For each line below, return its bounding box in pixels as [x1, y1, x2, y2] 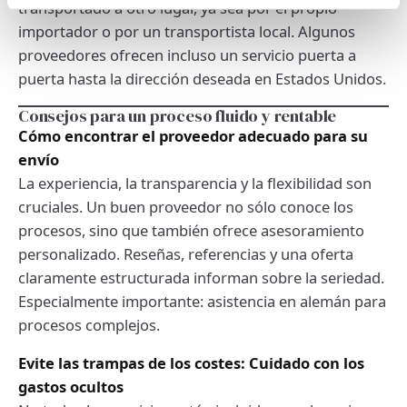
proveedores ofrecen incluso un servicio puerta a [18, 44, 356, 65]
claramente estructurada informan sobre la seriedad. [18, 266, 384, 288]
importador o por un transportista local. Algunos [18, 20, 355, 42]
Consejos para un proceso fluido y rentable [18, 104, 337, 127]
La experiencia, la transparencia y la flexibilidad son [18, 172, 372, 194]
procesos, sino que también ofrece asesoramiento [18, 219, 364, 241]
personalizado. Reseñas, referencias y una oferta [18, 243, 353, 264]
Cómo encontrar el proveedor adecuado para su [18, 124, 368, 146]
